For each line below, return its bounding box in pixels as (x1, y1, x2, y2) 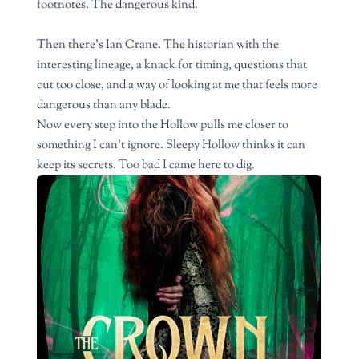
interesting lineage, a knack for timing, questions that (37, 56, 308, 75)
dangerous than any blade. (37, 96, 171, 115)
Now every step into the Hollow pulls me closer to (37, 116, 289, 135)
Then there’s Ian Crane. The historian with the (37, 36, 280, 54)
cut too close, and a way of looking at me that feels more (37, 76, 318, 95)
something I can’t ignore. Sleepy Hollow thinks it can (37, 136, 306, 155)
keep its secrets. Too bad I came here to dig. (37, 156, 256, 175)
